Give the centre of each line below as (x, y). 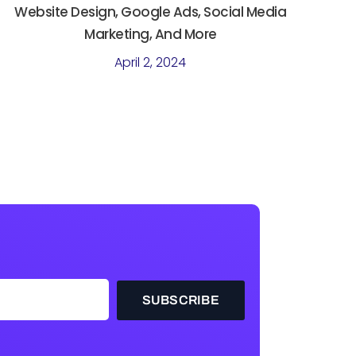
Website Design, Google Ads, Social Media (151, 12)
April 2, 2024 (151, 63)
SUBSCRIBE (180, 300)
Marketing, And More (151, 35)
